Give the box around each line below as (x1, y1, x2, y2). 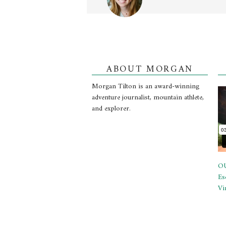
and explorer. (92, 102, 131, 116)
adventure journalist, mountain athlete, (92, 91, 204, 104)
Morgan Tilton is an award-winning (92, 80, 199, 93)
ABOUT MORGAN (106, 62, 193, 78)
